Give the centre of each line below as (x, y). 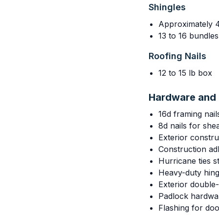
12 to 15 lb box (185, 73)
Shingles (167, 7)
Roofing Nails (177, 56)
